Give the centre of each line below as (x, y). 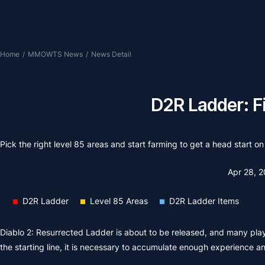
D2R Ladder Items (204, 201)
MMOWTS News (55, 54)
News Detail (111, 54)
